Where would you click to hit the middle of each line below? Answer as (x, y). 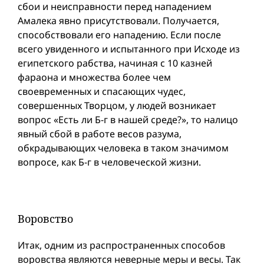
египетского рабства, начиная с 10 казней (115, 63)
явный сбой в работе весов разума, (100, 133)
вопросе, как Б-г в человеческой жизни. (109, 162)
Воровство (45, 218)
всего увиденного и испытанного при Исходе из (129, 49)
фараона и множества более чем (94, 77)
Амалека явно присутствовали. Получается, (118, 20)
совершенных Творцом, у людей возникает (117, 105)
